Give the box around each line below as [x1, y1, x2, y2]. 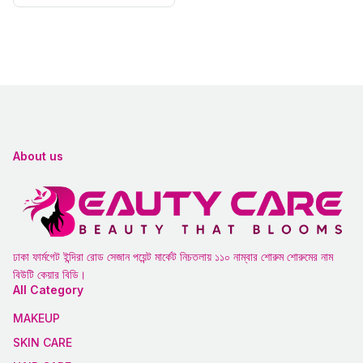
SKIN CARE [13, 335, 72, 349]
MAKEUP [13, 310, 60, 325]
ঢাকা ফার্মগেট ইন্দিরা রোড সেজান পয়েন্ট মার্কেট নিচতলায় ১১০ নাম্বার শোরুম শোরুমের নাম [13, 249, 333, 263]
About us [13, 148, 63, 163]
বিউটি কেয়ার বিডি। [13, 267, 86, 281]
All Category [13, 282, 83, 297]
